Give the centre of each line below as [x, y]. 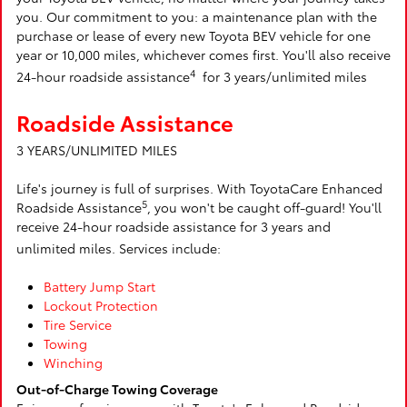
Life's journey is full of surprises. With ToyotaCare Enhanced [199, 188]
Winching [73, 362]
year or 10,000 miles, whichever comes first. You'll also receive [203, 55]
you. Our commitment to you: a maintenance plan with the [197, 16]
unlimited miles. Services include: [119, 248]
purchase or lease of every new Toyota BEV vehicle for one [194, 35]
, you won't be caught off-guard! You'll [264, 207]
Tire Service [78, 324]
